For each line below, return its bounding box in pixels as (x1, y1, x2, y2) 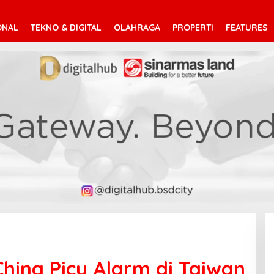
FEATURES (226, 21, 268, 33)
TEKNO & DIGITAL (31, 21, 102, 33)
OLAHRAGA (114, 21, 160, 33)
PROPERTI (172, 21, 213, 33)
